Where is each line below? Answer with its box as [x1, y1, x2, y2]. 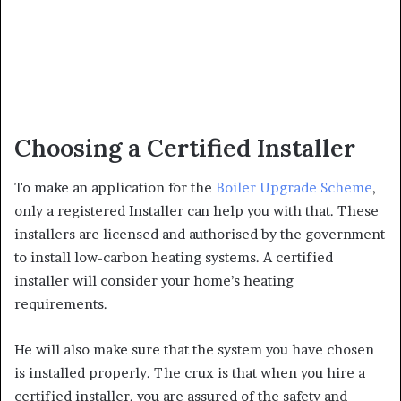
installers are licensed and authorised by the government [14, 226, 385, 243]
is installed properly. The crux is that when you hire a [14, 364, 365, 382]
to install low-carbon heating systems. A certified [14, 249, 333, 267]
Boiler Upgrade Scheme [216, 179, 372, 197]
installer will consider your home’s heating [14, 272, 294, 290]
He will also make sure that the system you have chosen [14, 341, 374, 359]
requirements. [14, 295, 111, 313]
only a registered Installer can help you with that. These [14, 202, 379, 220]
